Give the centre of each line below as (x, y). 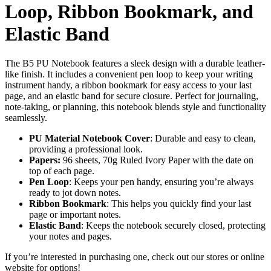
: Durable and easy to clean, (203, 138)
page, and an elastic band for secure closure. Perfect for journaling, (132, 96)
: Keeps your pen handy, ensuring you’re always (161, 181)
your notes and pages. (70, 236)
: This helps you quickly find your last (179, 203)
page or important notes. (75, 214)
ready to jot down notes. (75, 192)
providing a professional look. (86, 149)
